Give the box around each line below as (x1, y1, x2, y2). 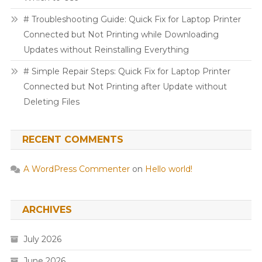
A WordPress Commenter (23, 163, 130, 174)
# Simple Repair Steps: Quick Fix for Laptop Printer (23, 65, 230, 77)
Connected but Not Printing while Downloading (23, 29, 219, 40)
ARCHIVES (22, 204, 72, 215)
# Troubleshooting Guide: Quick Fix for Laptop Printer (23, 13, 241, 25)
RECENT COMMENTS (22, 133, 123, 145)
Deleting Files (23, 96, 80, 107)
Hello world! (144, 163, 192, 174)
